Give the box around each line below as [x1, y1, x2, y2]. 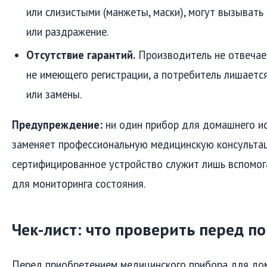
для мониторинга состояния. [12, 176, 145, 191]
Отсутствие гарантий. [26, 47, 135, 62]
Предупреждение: [12, 117, 103, 132]
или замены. [26, 86, 82, 101]
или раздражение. [26, 24, 108, 39]
